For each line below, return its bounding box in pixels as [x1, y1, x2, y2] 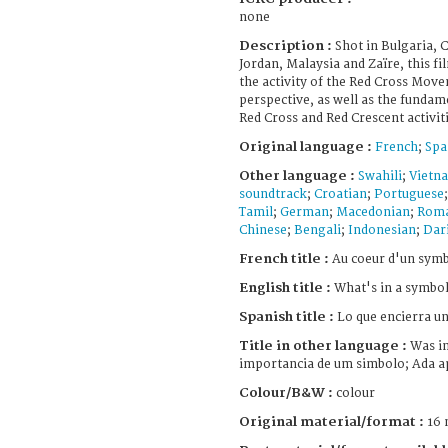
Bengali [294, 222, 341, 238]
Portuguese [374, 186, 444, 202]
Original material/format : [239, 413, 427, 430]
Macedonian [336, 204, 410, 220]
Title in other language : [239, 337, 410, 354]
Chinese [239, 222, 287, 238]
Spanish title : [239, 308, 334, 325]
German [280, 204, 329, 220]
